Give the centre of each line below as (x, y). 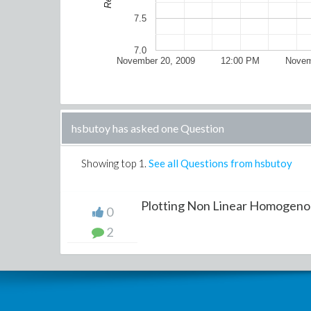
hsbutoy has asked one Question (148, 128)
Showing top (110, 163)
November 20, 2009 (156, 61)
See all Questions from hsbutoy (220, 163)
